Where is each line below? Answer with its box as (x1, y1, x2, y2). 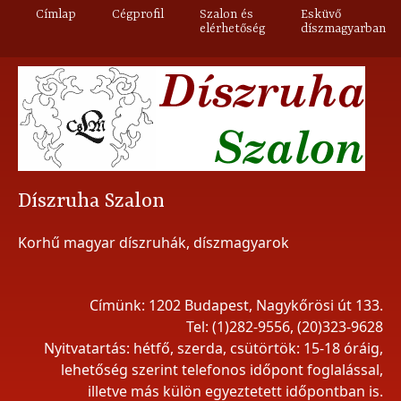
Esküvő (301, 7, 341, 21)
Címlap (36, 7, 76, 21)
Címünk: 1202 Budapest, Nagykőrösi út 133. (90, 295, 383, 315)
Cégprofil (112, 7, 164, 21)
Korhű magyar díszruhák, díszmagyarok (18, 233, 289, 252)
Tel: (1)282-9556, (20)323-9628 (186, 317, 383, 337)
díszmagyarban (301, 21, 386, 36)
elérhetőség (200, 21, 265, 36)
